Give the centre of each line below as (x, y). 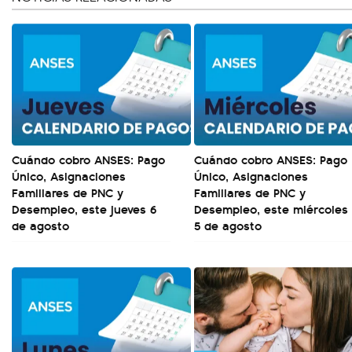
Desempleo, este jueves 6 (84, 209)
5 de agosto (228, 225)
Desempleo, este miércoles (271, 209)
